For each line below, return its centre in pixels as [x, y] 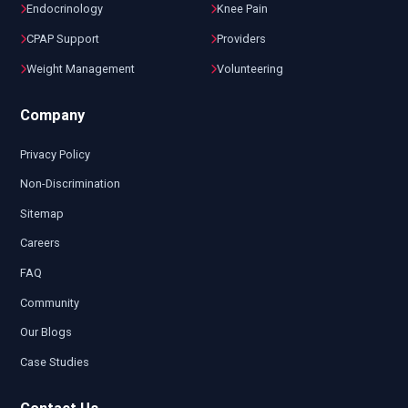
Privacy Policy [55, 154]
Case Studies [54, 362]
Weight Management [80, 68]
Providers [242, 39]
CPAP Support [62, 39]
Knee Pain [243, 9]
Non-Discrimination [70, 184]
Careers [40, 243]
